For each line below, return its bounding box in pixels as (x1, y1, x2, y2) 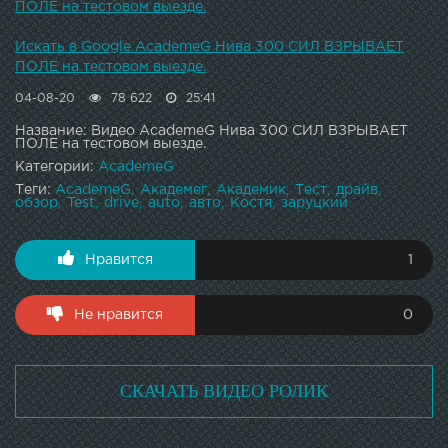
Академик (216, 184, 286, 197)
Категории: (15, 161, 98, 174)
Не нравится (74, 309, 163, 322)
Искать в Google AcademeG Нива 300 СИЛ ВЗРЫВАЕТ (15, 41, 404, 54)
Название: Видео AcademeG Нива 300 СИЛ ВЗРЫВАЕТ (15, 125, 408, 138)
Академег (140, 184, 207, 197)
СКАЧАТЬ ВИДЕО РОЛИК (120, 381, 328, 402)
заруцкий (281, 197, 348, 210)
